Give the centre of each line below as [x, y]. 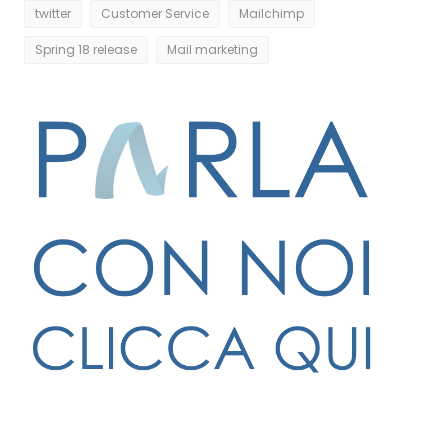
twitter [53, 14]
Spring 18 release [86, 50]
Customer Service [155, 14]
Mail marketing [212, 50]
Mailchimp [271, 14]
